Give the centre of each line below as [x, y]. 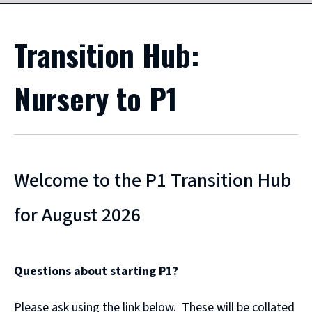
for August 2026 [77, 216]
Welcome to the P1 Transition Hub [153, 181]
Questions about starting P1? [96, 272]
